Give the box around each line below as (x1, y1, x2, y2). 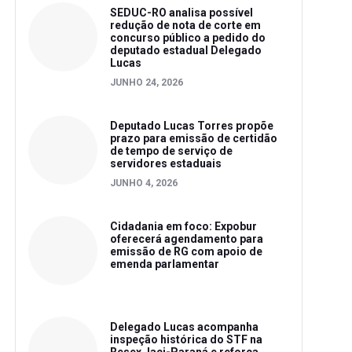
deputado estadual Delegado (110, 44, 262, 57)
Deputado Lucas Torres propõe (110, 119, 273, 132)
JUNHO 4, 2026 (110, 178, 178, 189)
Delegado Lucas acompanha (110, 321, 258, 333)
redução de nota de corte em (110, 19, 261, 31)
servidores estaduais (110, 157, 222, 170)
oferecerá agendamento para (110, 233, 263, 245)
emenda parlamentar (110, 258, 219, 270)
